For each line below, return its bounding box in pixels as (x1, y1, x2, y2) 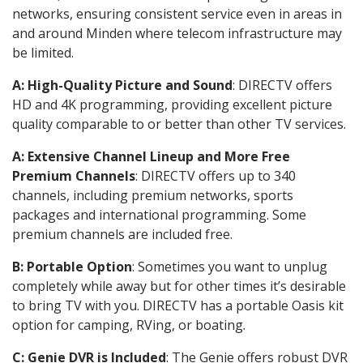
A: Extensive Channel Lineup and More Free (12, 147, 290, 165)
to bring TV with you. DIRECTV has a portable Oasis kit (12, 296, 344, 314)
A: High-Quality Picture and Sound (12, 75, 233, 94)
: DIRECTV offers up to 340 (135, 166, 296, 185)
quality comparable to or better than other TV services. (12, 114, 346, 133)
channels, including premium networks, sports (12, 186, 293, 204)
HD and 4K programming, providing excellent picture (12, 95, 332, 113)
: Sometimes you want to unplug (132, 257, 327, 275)
